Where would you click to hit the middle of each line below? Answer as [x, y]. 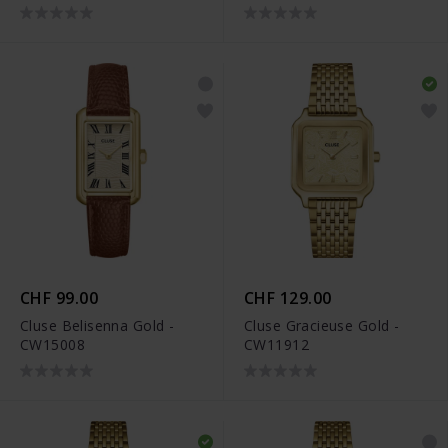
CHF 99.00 [59, 298]
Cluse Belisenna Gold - [97, 326]
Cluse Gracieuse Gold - [322, 326]
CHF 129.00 [288, 298]
